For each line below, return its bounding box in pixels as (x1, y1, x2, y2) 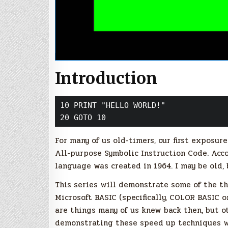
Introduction (55, 68, 157, 89)
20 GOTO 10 (60, 113, 106, 123)
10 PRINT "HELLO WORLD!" (60, 101, 165, 110)
